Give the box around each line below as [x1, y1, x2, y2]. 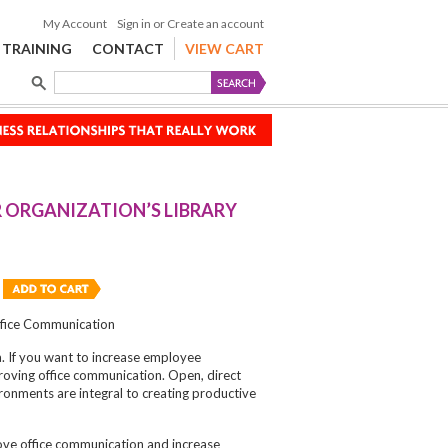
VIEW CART [184, 40, 264, 57]
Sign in [116, 16, 151, 31]
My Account [42, 16, 107, 31]
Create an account [166, 16, 264, 31]
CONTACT [91, 40, 164, 57]
